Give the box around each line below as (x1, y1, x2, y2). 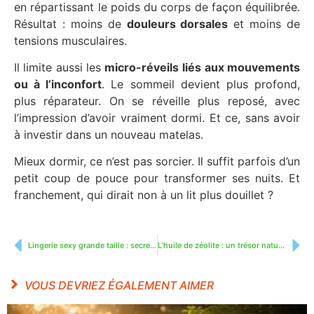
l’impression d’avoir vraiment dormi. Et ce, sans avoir (14, 111, 300, 125)
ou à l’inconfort (14, 77, 102, 92)
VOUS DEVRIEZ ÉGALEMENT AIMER (25, 278, 214, 292)
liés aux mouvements (182, 60, 301, 75)
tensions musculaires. (14, 33, 127, 48)
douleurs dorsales (126, 16, 228, 31)
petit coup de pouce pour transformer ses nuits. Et (14, 171, 300, 186)
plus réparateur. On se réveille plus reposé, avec (14, 94, 300, 109)
